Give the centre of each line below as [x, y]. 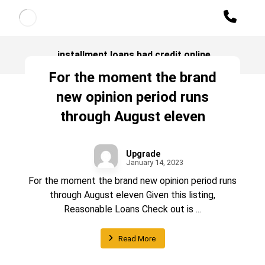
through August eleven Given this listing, [132, 195]
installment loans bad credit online [134, 55]
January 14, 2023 [154, 162]
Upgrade [143, 154]
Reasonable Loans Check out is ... [132, 209]
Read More [137, 238]
